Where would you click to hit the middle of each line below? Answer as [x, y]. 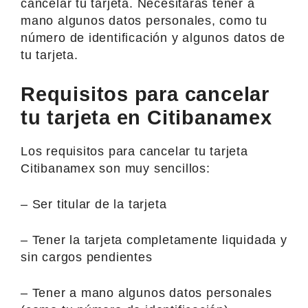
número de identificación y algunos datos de [153, 37]
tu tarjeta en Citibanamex [146, 117]
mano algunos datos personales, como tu [144, 20]
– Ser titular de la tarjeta [94, 204]
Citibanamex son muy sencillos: [115, 168]
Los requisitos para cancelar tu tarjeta [134, 151]
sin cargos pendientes [87, 257]
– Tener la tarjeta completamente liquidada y [154, 240]
